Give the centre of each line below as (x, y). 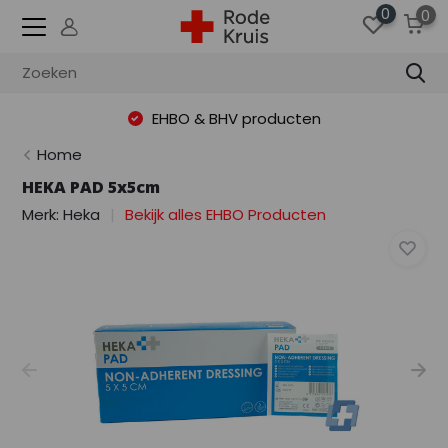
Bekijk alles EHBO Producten (226, 214)
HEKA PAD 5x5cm (91, 187)
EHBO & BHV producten (234, 118)
